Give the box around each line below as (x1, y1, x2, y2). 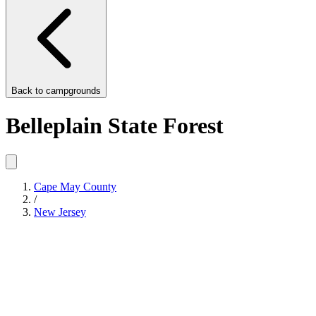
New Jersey (34, 205, 86, 218)
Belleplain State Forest (6, 113, 224, 139)
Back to (11, 85, 46, 96)
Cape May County (34, 180, 116, 193)
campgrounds (46, 85, 101, 96)
